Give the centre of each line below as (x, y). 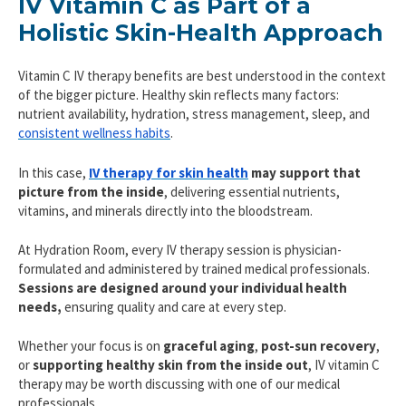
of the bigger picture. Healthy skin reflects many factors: (179, 95)
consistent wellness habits (94, 133)
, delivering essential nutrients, (252, 191)
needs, (41, 306)
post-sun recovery (319, 346)
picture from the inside (91, 191)
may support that (304, 172)
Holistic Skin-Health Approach (201, 32)
